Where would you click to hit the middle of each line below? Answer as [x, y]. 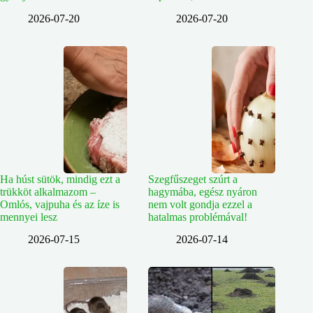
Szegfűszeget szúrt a [193, 179]
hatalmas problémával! [198, 217]
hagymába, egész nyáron [203, 191]
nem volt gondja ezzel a [201, 204]
